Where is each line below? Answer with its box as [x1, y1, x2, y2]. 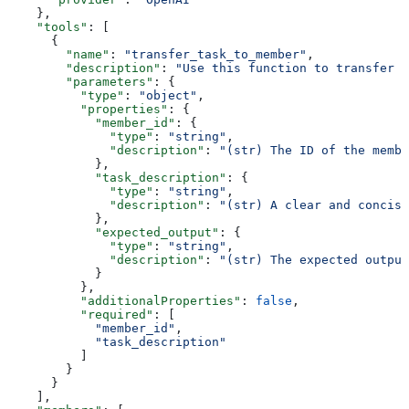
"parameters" [7, 75, 153, 89]
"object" [139, 89, 197, 103]
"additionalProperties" [7, 294, 241, 309]
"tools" [7, 20, 88, 35]
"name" [7, 47, 110, 62]
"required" [7, 308, 153, 322]
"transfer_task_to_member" [124, 47, 307, 62]
